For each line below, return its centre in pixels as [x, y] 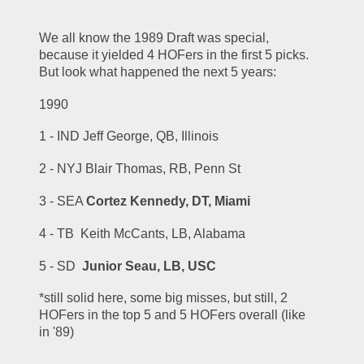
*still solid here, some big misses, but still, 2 [164, 298]
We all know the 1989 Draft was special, [154, 37]
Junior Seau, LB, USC [149, 266]
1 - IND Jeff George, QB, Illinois [129, 136]
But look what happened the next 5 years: [158, 71]
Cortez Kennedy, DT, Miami [169, 201]
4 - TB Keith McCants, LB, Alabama [143, 233]
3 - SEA [63, 201]
